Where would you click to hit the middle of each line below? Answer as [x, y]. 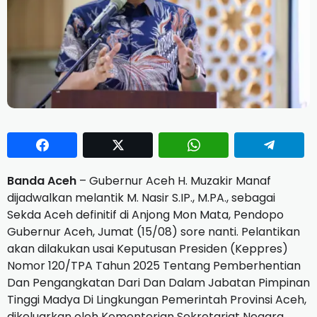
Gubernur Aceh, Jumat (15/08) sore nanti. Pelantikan [154, 232]
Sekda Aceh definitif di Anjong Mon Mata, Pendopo [145, 215]
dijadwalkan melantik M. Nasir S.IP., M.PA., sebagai [141, 198]
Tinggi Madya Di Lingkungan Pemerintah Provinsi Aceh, [157, 300]
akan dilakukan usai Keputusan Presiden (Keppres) [148, 249]
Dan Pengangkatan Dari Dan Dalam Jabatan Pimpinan [158, 283]
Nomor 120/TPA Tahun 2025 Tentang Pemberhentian [154, 266]
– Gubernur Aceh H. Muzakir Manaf [174, 181]
